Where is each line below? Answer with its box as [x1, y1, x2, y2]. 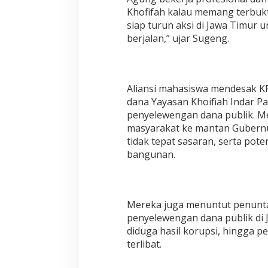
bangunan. [126, 148, 175, 162]
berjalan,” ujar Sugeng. [126, 32, 229, 45]
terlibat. [126, 237, 162, 251]
